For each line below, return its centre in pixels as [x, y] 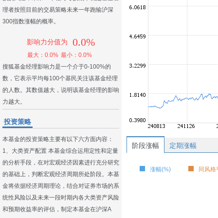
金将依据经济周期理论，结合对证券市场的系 [61, 186]
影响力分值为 [47, 42]
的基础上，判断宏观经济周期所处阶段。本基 [61, 174]
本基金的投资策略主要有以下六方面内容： [58, 139]
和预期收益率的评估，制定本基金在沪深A [57, 209]
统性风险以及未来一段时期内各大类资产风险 [61, 198]
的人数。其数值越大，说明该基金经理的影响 [61, 90]
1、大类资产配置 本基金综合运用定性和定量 [60, 151]
